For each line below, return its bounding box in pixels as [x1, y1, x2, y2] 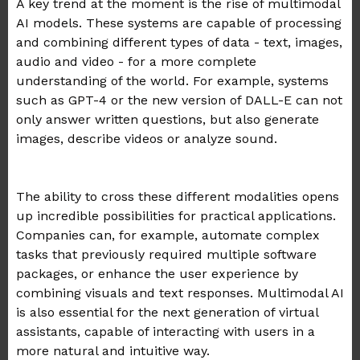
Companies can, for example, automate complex [16, 227, 320, 243]
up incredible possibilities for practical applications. [16, 208, 336, 224]
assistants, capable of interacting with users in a [16, 324, 315, 340]
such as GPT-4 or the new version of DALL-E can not [16, 92, 342, 108]
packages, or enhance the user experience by [16, 266, 298, 282]
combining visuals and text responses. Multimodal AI [16, 285, 344, 301]
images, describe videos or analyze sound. [16, 131, 277, 147]
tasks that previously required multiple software [16, 247, 317, 263]
